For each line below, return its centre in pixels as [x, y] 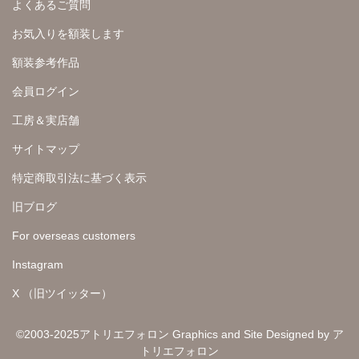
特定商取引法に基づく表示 [79, 177]
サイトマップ [46, 149]
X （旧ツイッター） [62, 293]
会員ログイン [46, 91]
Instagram [38, 264]
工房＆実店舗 [46, 120]
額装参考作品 [46, 62]
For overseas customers [74, 235]
